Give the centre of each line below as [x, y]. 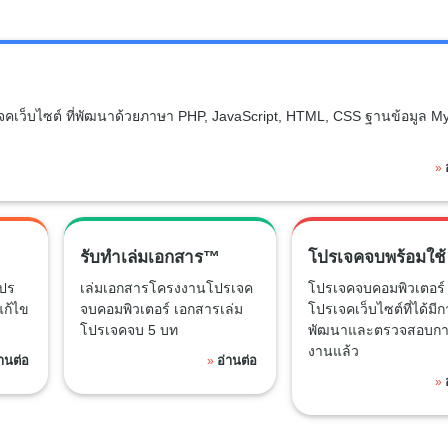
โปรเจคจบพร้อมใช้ [376, 257]
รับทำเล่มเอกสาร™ [149, 257]
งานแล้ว [333, 350]
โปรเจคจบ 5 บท [128, 329]
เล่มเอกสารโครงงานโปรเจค [166, 287]
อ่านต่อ [236, 360]
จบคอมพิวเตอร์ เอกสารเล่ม [161, 308]
